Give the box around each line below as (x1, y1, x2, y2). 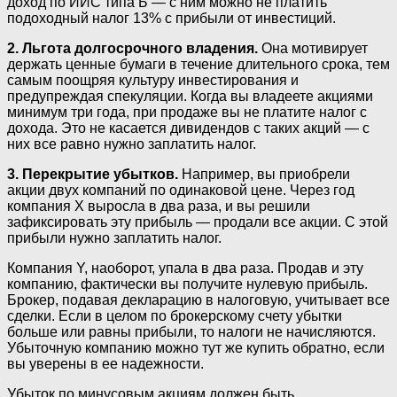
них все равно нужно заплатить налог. (7, 136, 256, 152)
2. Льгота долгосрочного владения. (7, 41, 258, 57)
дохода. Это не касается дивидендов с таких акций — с (7, 121, 370, 136)
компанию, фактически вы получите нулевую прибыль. (7, 276, 368, 292)
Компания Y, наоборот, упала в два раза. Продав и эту (7, 261, 363, 276)
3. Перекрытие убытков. (7, 167, 178, 183)
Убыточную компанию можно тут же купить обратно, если (7, 340, 385, 356)
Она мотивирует (258, 41, 368, 57)
